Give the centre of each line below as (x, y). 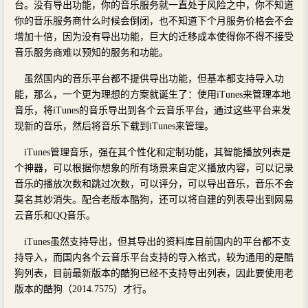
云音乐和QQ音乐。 (55, 215)
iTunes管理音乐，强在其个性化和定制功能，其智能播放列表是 (157, 152)
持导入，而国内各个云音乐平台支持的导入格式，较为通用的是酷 (154, 257)
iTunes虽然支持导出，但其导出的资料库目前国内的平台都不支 (157, 241)
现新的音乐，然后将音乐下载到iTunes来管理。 (114, 126)
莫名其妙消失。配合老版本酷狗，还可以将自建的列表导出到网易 (154, 199)
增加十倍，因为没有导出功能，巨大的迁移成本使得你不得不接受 (154, 36)
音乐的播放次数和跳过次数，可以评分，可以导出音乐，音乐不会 (154, 184)
